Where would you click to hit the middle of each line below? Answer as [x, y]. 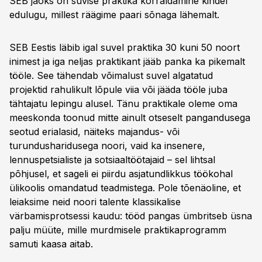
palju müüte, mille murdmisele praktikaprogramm [118, 230]
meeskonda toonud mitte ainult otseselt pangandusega [130, 118]
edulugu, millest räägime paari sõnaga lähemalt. [114, 15]
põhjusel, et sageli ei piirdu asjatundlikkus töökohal [121, 174]
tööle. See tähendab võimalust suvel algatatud [111, 75]
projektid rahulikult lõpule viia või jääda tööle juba [118, 89]
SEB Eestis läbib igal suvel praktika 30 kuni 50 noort [125, 47]
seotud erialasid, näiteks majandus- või [94, 132]
